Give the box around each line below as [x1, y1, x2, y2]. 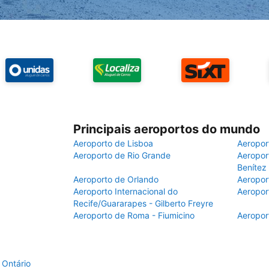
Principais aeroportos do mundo [73, 122, 260, 136]
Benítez [237, 162, 267, 172]
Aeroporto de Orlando [73, 174, 159, 184]
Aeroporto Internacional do [73, 186, 178, 196]
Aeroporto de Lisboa [73, 138, 153, 148]
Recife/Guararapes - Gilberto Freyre [73, 198, 213, 208]
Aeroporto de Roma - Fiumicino [73, 210, 195, 220]
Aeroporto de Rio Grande [73, 150, 171, 160]
